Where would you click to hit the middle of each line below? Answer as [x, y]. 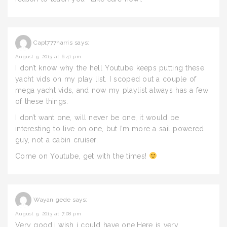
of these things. [42, 101]
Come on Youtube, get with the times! [82, 156]
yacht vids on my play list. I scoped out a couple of [106, 79]
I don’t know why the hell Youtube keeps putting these [110, 68]
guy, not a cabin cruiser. [56, 140]
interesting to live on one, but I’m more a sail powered [110, 129]
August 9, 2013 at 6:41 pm [48, 56]
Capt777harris [53, 43]
